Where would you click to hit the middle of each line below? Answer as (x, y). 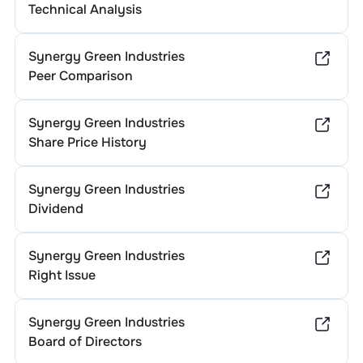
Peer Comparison (80, 76)
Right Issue (62, 275)
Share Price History (87, 142)
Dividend (56, 209)
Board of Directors (85, 342)
